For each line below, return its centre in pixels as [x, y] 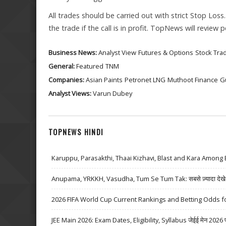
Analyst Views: [71, 94]
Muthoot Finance [193, 80]
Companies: [67, 80]
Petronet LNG [145, 80]
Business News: [73, 53]
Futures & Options [166, 53]
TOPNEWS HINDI [76, 132]
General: [62, 66]
